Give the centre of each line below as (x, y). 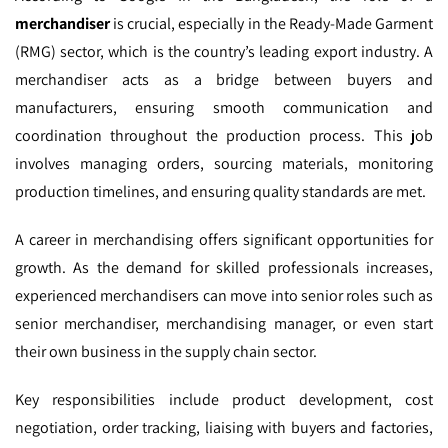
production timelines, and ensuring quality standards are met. (220, 192)
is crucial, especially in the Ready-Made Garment (271, 24)
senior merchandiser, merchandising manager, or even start (224, 324)
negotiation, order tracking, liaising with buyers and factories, (224, 428)
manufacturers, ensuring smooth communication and (224, 108)
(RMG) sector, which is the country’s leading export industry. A (224, 52)
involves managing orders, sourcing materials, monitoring (224, 164)
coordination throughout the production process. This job (224, 136)
